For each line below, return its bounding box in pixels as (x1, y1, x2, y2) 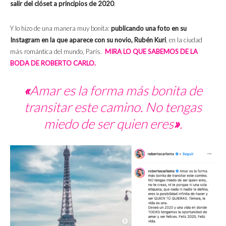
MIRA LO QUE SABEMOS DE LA (105, 47, 198, 55)
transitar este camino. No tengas (24, 98, 202, 115)
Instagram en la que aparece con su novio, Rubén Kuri (10, 35, 166, 44)
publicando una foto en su (111, 24, 187, 32)
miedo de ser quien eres (44, 115, 174, 132)
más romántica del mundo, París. (10, 47, 105, 55)
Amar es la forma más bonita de (30, 82, 202, 98)
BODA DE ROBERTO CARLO (10, 59, 94, 67)
